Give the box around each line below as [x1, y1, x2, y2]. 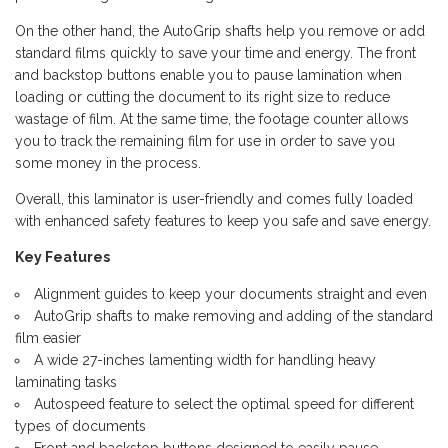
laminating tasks [15, 374, 117, 390]
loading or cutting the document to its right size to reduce [15, 89, 390, 105]
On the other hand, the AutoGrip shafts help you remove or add [15, 23, 425, 39]
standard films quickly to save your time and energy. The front [15, 45, 416, 61]
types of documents [15, 418, 146, 434]
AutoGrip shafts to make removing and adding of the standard [34, 308, 433, 324]
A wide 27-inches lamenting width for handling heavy [34, 352, 376, 368]
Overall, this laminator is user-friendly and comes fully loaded [15, 191, 413, 207]
